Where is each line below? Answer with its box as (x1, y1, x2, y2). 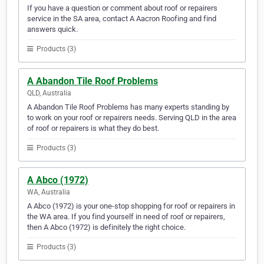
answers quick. (27, 25, 78, 34)
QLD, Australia (27, 89, 71, 98)
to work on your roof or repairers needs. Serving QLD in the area (27, 113, 236, 123)
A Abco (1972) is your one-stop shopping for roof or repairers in (27, 202, 235, 211)
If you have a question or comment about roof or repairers (27, 4, 217, 13)
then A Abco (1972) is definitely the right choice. (27, 223, 186, 232)
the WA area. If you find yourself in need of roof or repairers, (27, 212, 225, 222)
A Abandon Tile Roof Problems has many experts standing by (27, 103, 229, 112)
